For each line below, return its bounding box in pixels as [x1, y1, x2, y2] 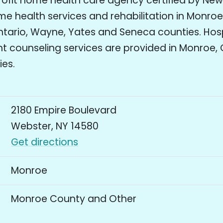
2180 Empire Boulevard [11, 104, 117, 117]
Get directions [11, 135, 79, 149]
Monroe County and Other [11, 192, 137, 206]
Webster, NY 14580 [11, 119, 99, 133]
